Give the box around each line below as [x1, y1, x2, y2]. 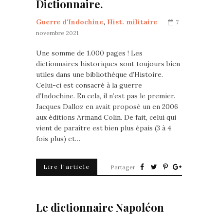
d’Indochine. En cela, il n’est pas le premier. [36, 91, 175, 100]
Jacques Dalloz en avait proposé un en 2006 [36, 102, 178, 111]
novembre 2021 [36, 29, 78, 36]
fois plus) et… [36, 134, 80, 143]
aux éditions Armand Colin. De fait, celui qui [36, 113, 176, 122]
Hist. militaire [107, 18, 157, 26]
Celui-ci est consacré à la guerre [36, 81, 142, 90]
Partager [110, 163, 135, 171]
